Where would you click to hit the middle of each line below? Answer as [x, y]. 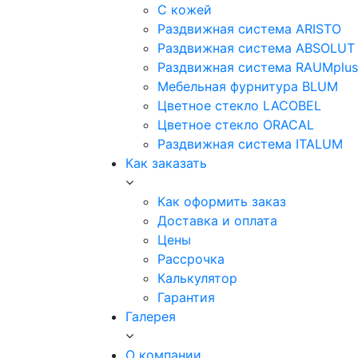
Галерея [151, 316]
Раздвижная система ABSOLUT [256, 48]
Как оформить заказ [222, 201]
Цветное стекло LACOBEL [239, 105]
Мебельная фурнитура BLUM [248, 86]
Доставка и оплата [217, 221]
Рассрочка [191, 259]
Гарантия [186, 297]
